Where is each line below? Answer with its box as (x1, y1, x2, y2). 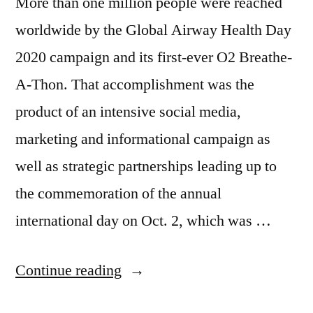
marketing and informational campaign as (15, 129, 270, 150)
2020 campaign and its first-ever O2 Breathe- (15, 48, 292, 68)
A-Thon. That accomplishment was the (15, 75, 254, 95)
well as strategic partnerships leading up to (15, 156, 277, 177)
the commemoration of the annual (15, 184, 221, 204)
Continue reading (15, 261, 122, 281)
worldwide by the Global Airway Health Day (15, 20, 291, 41)
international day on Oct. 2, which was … (15, 211, 271, 231)
